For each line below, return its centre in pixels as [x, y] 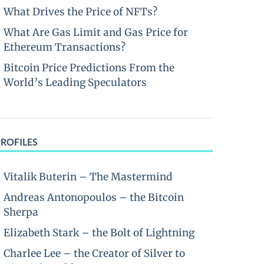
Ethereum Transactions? [65, 47]
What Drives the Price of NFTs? [80, 12]
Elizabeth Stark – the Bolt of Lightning [99, 233]
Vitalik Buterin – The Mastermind [88, 177]
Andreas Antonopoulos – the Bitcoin [94, 197]
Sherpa [21, 212]
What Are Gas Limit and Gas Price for [96, 32]
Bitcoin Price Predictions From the [89, 68]
